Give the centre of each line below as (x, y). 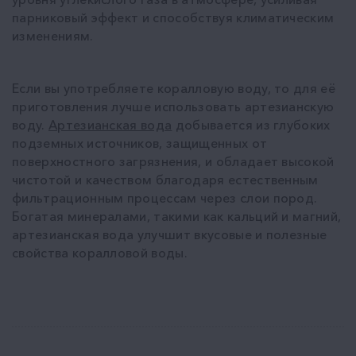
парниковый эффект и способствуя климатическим (173, 17)
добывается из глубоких (251, 124)
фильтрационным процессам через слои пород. (165, 197)
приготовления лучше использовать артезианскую (173, 106)
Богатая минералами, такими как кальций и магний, (177, 216)
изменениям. (53, 35)
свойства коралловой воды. (100, 252)
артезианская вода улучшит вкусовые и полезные (170, 234)
